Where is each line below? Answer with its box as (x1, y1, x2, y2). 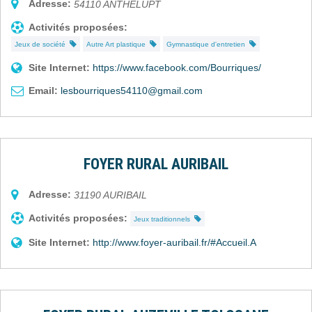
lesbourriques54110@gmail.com (61, 84, 203, 96)
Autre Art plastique (86, 40, 150, 48)
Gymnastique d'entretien (166, 40, 249, 48)
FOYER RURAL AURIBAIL (84, 155, 228, 173)
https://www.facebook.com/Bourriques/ (93, 61, 261, 73)
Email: (29, 84, 58, 96)
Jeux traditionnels (134, 214, 194, 223)
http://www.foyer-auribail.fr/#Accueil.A (93, 236, 256, 248)
